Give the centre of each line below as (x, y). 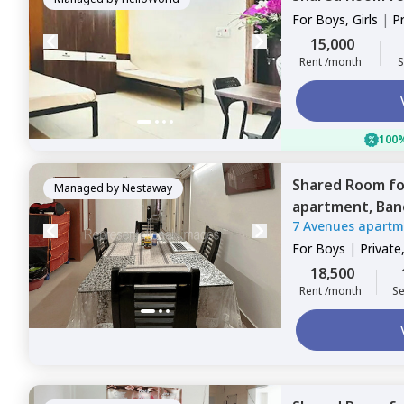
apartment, (334, 207)
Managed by (87, 188)
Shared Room (340, 185)
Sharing (314, 37)
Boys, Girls (347, 19)
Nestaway (147, 188)
